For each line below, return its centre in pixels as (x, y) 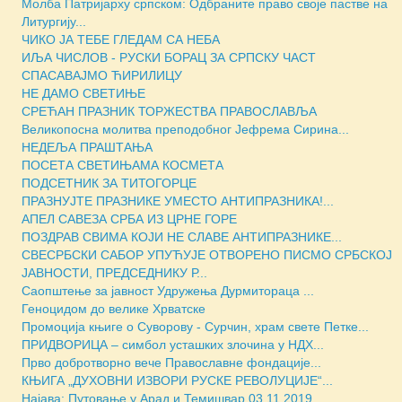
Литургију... (54, 21)
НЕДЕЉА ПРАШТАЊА (87, 147)
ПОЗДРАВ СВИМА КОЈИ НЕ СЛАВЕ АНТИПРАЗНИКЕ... (182, 236)
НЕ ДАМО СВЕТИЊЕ (83, 93)
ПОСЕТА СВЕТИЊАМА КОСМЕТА (122, 165)
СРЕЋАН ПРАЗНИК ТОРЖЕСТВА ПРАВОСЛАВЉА (169, 111)
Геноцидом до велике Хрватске (114, 308)
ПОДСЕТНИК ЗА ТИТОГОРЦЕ (109, 183)
